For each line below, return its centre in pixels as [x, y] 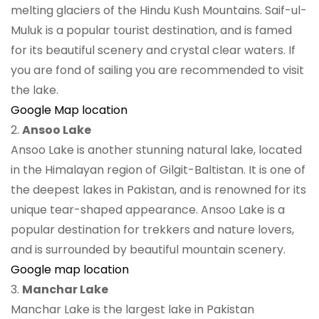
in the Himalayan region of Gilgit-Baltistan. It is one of [158, 169]
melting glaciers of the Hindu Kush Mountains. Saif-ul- [159, 10]
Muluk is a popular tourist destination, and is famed [151, 30]
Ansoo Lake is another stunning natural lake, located [156, 150]
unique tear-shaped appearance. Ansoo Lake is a [148, 209]
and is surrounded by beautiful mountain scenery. [148, 249]
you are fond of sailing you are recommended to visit [157, 70]
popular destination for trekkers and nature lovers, [152, 229]
